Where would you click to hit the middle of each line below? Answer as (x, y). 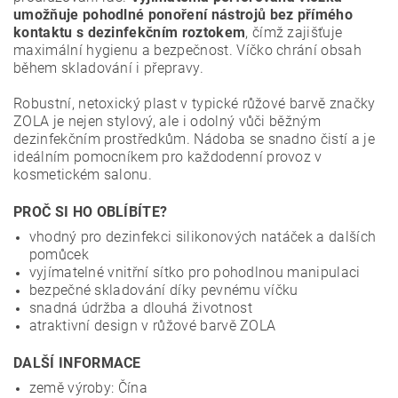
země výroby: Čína (88, 388)
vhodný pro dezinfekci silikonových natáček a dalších (203, 237)
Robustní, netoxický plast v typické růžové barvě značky (195, 103)
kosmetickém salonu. (83, 175)
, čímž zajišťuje (294, 32)
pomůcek (59, 255)
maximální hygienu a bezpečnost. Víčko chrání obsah (188, 50)
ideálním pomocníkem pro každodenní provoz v (168, 157)
